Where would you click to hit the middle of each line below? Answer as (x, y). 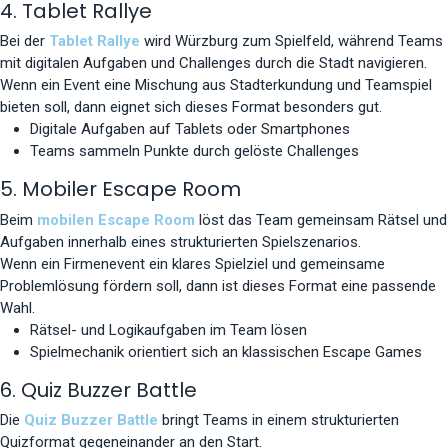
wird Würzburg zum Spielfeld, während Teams (291, 41)
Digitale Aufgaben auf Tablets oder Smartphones (190, 129)
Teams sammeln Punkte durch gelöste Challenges (194, 151)
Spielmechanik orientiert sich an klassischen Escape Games (226, 351)
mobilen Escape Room (116, 219)
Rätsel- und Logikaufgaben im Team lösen (168, 329)
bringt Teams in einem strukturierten (280, 420)
